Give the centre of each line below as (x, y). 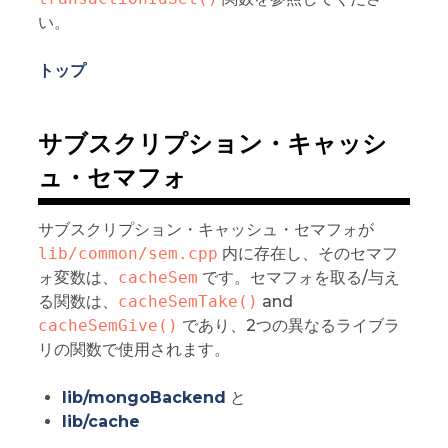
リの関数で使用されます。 (133, 349)
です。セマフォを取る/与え (298, 277)
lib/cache (100, 421)
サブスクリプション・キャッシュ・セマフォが (205, 229)
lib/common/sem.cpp (127, 253)
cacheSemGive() (107, 325)
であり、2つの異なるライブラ (288, 325)
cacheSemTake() (187, 301)
